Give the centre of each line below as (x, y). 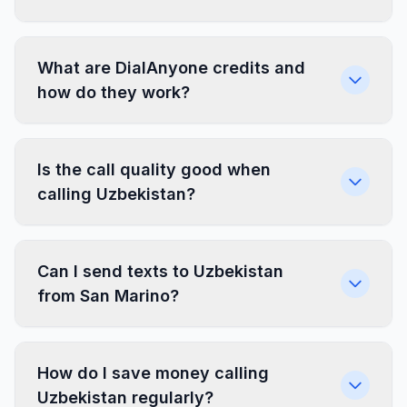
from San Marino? (108, 296)
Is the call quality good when (154, 169)
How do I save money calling (153, 373)
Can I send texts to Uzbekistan (160, 271)
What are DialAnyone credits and (171, 68)
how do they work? (114, 92)
